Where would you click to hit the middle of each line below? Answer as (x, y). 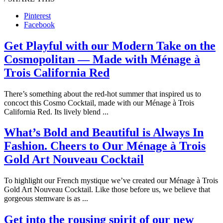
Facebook (39, 24)
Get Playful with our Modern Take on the (110, 46)
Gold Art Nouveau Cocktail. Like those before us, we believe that (107, 190)
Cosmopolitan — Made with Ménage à (102, 59)
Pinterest (37, 15)
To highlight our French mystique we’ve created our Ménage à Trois (111, 181)
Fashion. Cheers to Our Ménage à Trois (105, 146)
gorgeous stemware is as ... (46, 199)
